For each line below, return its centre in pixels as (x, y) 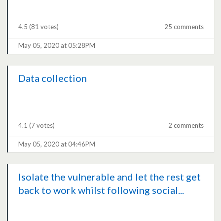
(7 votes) (42, 126)
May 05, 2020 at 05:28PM (57, 46)
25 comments (184, 27)
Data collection (53, 78)
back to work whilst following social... (101, 190)
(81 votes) (44, 27)
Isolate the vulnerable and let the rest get (110, 177)
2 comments (186, 126)
